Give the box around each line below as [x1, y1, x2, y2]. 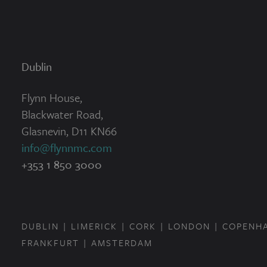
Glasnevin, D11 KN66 [21, 123, 117, 139]
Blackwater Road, [21, 106, 103, 122]
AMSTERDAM [91, 236, 153, 249]
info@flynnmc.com [21, 139, 112, 156]
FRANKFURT [21, 236, 79, 249]
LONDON [167, 219, 210, 232]
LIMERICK [70, 219, 117, 232]
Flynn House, [21, 89, 82, 105]
